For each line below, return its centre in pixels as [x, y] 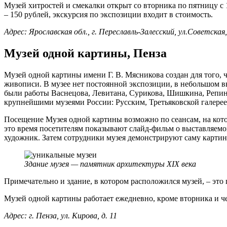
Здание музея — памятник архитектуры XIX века [110, 164]
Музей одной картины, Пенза [85, 53]
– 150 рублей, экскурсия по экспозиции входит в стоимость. [108, 14]
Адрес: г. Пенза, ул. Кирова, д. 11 [61, 215]
